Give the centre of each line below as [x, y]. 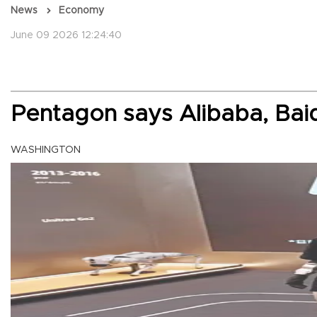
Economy [81, 11]
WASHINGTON [46, 150]
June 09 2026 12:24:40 [66, 36]
